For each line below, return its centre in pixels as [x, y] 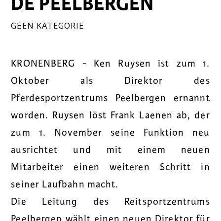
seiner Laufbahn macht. [65, 184]
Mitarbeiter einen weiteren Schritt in [110, 167]
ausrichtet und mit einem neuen [110, 150]
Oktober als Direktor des [110, 81]
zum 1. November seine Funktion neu [110, 132]
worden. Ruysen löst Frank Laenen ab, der [110, 115]
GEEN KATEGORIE [48, 25]
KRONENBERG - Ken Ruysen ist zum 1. [110, 63]
